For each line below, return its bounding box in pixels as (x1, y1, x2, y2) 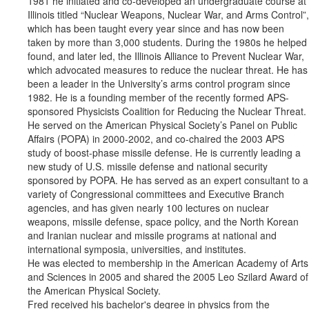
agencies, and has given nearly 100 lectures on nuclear (28, 201, 269, 215)
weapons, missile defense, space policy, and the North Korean (28, 215, 299, 229)
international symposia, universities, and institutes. (28, 242, 246, 257)
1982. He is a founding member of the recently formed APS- (28, 90, 289, 105)
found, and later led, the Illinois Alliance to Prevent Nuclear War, (28, 49, 304, 63)
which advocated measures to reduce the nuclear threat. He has (28, 63, 308, 77)
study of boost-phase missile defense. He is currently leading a (28, 146, 301, 160)
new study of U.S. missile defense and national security (28, 159, 268, 174)
